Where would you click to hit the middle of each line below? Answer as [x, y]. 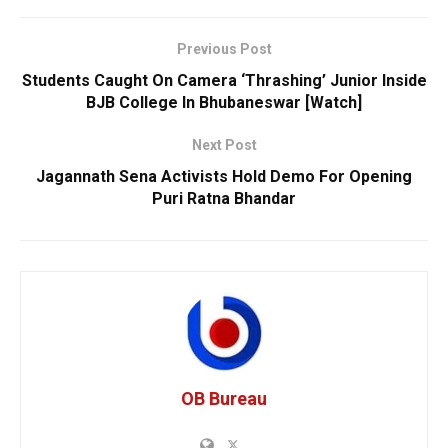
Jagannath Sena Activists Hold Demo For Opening [224, 177]
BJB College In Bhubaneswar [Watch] [224, 103]
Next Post [224, 145]
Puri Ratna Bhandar [224, 199]
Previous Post [224, 49]
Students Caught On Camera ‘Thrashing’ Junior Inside [224, 81]
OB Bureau [224, 399]
